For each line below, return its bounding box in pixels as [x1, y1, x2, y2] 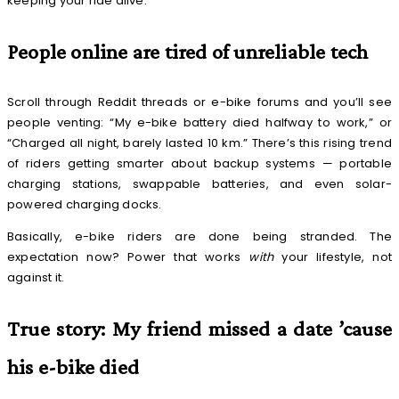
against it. [7, 269, 65, 287]
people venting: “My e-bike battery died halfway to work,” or [7, 114, 392, 132]
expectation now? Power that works [7, 248, 249, 266]
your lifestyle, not [273, 248, 392, 266]
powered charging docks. [7, 196, 162, 214]
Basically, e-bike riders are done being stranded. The [7, 228, 392, 246]
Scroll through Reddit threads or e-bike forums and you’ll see [7, 94, 392, 111]
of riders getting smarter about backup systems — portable [7, 155, 392, 173]
